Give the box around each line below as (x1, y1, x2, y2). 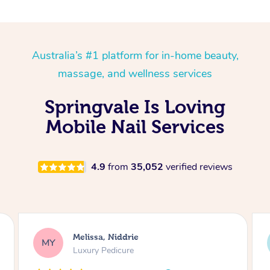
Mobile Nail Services (45, 116, 225, 137)
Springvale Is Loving (45, 96, 225, 117)
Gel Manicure (73, 244, 122, 256)
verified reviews (165, 160, 233, 174)
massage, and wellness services (58, 66, 212, 81)
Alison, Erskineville (73, 231, 151, 242)
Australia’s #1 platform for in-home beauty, (31, 48, 239, 63)
